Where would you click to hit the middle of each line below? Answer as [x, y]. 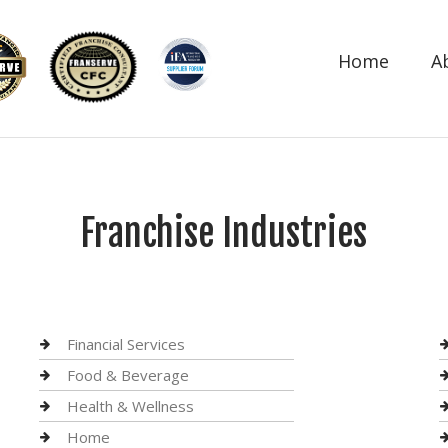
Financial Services [125, 344]
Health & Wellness [130, 406]
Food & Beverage [127, 375]
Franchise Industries [224, 233]
